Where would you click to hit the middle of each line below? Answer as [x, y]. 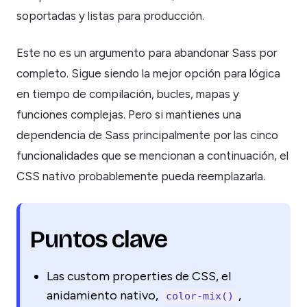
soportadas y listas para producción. [110, 15]
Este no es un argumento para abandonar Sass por [147, 52]
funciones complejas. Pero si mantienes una [129, 114]
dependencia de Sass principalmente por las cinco [147, 135]
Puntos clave [99, 239]
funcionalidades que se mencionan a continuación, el [152, 155]
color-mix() [200, 296]
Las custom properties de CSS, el [139, 276]
